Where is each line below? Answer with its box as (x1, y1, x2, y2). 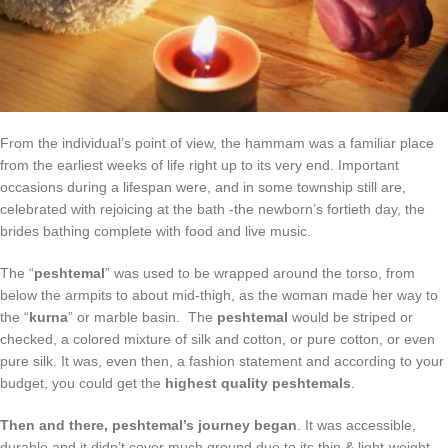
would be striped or (288, 308, 413, 325)
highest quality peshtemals (165, 374, 351, 391)
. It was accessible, (297, 416, 416, 433)
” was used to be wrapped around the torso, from (105, 264, 415, 281)
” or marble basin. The (68, 308, 217, 325)
